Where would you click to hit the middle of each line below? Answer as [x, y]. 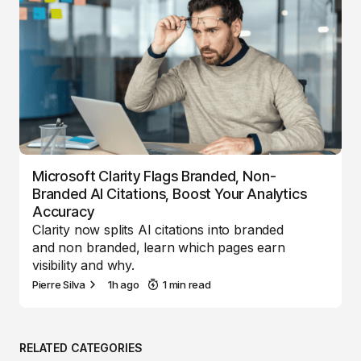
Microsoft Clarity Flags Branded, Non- [154, 176]
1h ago [123, 284]
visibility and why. [83, 265]
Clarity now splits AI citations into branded [158, 229]
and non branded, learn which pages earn [159, 247]
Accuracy [63, 211]
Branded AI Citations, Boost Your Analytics [170, 193]
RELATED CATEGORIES [81, 347]
